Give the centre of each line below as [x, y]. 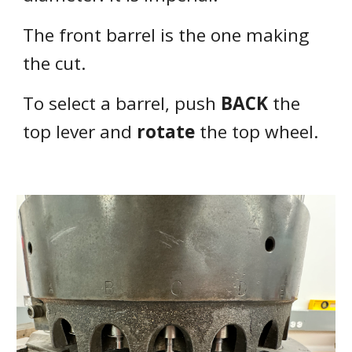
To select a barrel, [99, 103]
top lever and [80, 132]
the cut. [55, 63]
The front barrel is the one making [166, 35]
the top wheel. [257, 132]
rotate [166, 132]
